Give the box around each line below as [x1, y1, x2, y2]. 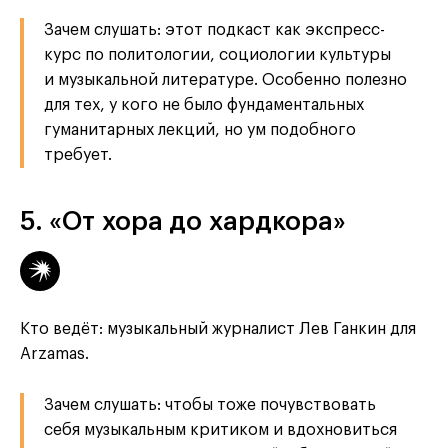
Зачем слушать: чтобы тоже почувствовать [44, 397, 376, 414]
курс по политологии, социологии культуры [44, 47, 391, 64]
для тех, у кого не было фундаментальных [44, 97, 364, 114]
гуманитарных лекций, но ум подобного [44, 122, 356, 139]
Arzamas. [20, 346, 89, 363]
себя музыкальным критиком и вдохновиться [44, 422, 397, 439]
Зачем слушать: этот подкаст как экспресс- [44, 22, 385, 39]
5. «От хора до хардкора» [20, 209, 346, 236]
